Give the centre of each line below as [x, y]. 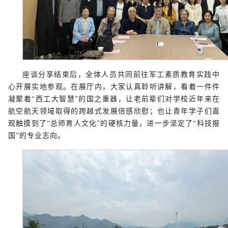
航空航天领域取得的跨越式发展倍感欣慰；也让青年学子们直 [114, 111]
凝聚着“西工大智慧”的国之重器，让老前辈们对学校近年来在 [114, 99]
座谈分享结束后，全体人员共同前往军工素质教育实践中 [121, 75]
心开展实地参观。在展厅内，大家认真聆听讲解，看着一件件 [114, 87]
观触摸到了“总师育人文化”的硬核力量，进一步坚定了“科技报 [114, 123]
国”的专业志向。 [37, 136]
